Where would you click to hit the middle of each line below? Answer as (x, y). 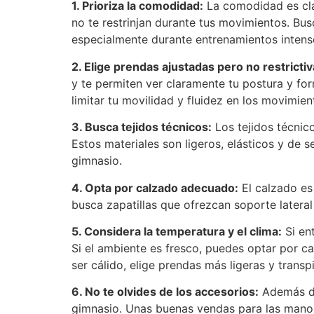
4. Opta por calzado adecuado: (155, 187)
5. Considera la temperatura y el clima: (177, 231)
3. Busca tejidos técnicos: (142, 127)
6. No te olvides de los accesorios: (165, 292)
